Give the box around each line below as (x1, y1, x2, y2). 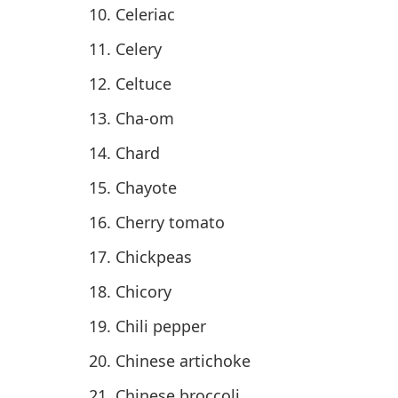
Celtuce (115, 72, 171, 94)
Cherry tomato (115, 211, 225, 233)
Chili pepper (115, 314, 206, 337)
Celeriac (115, 3, 175, 25)
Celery (115, 37, 162, 60)
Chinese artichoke (115, 349, 251, 371)
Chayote (115, 176, 177, 198)
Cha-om (115, 107, 174, 129)
